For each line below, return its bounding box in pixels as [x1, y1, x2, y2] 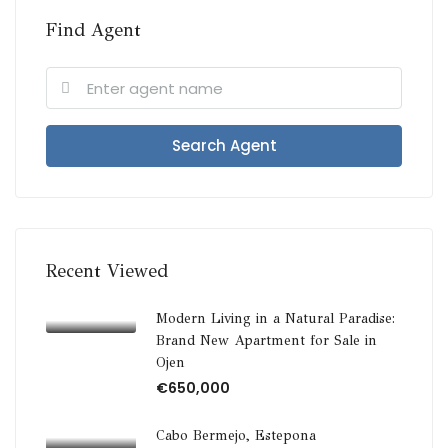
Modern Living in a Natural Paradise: [156, 310, 395, 327]
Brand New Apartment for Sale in [156, 332, 377, 349]
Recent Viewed [46, 260, 168, 282]
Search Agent [171, 135, 277, 156]
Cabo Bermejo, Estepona [156, 427, 316, 444]
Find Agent [46, 19, 141, 41]
